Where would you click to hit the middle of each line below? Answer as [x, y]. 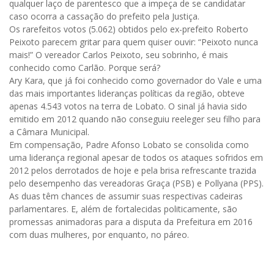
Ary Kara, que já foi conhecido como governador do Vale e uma [135, 81]
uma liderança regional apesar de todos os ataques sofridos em [136, 158]
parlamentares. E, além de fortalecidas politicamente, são [123, 209]
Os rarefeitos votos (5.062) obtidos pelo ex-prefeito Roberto [129, 29]
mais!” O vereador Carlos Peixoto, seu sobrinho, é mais [119, 55]
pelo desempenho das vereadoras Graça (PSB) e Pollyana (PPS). [136, 183]
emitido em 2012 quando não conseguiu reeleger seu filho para [135, 119]
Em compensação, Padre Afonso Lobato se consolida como [129, 145]
